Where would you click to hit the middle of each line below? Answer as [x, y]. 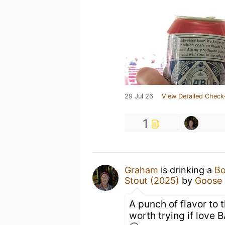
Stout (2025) [152, 181]
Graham [141, 170]
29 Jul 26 [139, 96]
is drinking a [186, 170]
